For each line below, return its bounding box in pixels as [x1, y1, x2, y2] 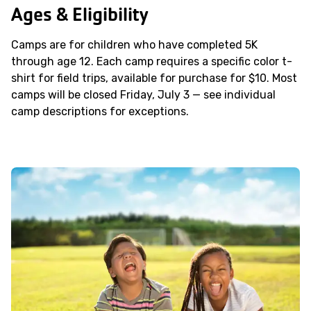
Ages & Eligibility [11, 1, 149, 26]
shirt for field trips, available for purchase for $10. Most [11, 71, 297, 85]
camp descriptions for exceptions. [11, 104, 189, 118]
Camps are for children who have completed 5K [11, 37, 258, 51]
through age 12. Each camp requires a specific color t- [11, 54, 292, 68]
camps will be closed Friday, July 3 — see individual [11, 87, 276, 101]
